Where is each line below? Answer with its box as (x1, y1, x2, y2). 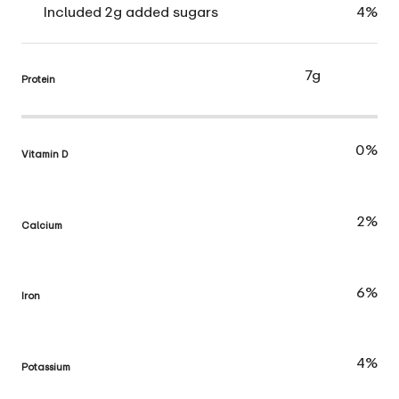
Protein (21, 72, 55, 85)
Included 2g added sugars (43, 2, 218, 20)
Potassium (21, 361, 70, 373)
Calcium (21, 218, 62, 231)
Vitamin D (21, 147, 69, 159)
